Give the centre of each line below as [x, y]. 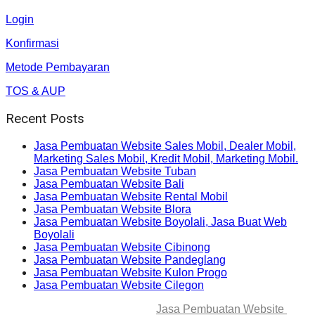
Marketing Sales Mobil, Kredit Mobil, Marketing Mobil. [166, 158]
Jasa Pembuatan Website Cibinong [122, 247]
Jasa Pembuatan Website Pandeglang [130, 259]
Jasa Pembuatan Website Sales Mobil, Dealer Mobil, [165, 146]
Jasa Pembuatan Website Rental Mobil [131, 196]
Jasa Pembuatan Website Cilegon [119, 285]
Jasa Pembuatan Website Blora [112, 209]
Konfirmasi [32, 44]
